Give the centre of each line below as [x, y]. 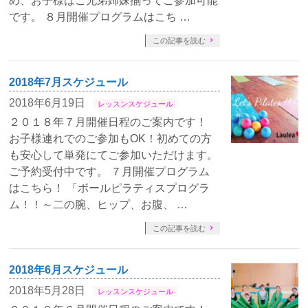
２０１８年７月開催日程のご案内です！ [108, 122]
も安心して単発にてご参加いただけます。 [114, 155]
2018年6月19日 [47, 103]
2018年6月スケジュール [69, 270]
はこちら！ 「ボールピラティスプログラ [110, 188]
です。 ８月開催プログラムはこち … [100, 17]
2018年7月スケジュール [69, 82]
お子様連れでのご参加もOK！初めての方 [111, 139]
